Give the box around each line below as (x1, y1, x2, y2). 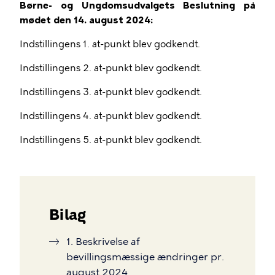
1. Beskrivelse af (66, 236, 140, 247)
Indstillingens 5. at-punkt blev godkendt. (20, 134, 202, 145)
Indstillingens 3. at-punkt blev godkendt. (20, 87, 202, 98)
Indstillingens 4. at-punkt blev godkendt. (20, 110, 202, 122)
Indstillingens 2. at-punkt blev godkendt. (20, 63, 202, 74)
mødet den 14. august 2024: (20, 15, 153, 26)
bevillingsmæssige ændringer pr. (66, 251, 224, 263)
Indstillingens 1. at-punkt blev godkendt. (20, 39, 200, 50)
